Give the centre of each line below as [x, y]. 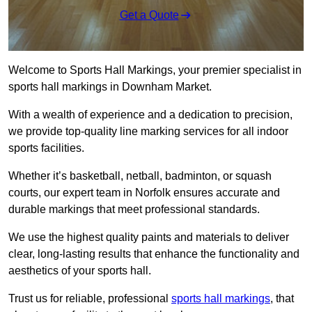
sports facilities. [46, 148]
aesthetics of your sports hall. [80, 271]
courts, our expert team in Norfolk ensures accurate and [144, 193]
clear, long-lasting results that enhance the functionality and [154, 254]
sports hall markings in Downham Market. [110, 87]
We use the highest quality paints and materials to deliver [149, 237]
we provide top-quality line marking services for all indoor [148, 132]
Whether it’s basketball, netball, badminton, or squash [140, 176]
